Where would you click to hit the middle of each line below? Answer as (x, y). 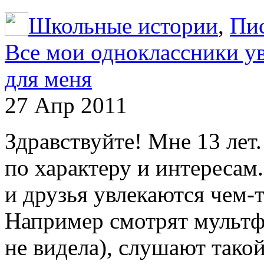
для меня (48, 78)
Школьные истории (123, 25)
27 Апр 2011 (66, 105)
